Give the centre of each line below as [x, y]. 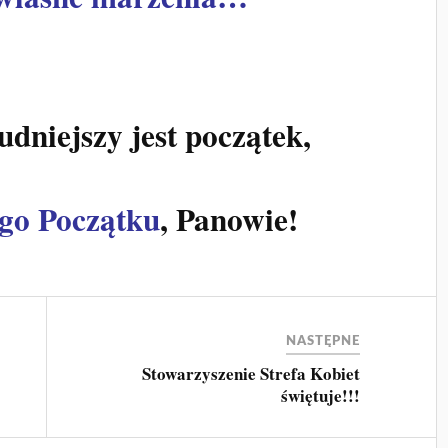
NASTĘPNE [323, 340]
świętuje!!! [321, 395]
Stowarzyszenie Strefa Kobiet [251, 373]
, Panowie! [229, 218]
